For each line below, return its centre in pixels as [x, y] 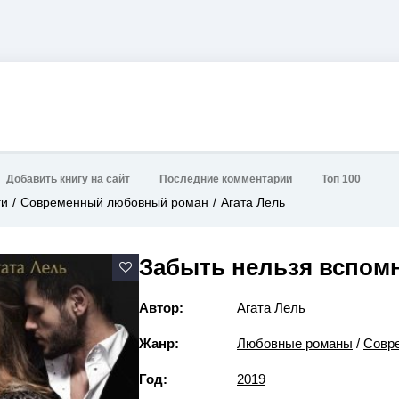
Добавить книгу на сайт [68, 179]
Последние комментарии [226, 179]
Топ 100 [341, 179]
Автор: [161, 308]
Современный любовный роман [114, 202]
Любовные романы [295, 343]
